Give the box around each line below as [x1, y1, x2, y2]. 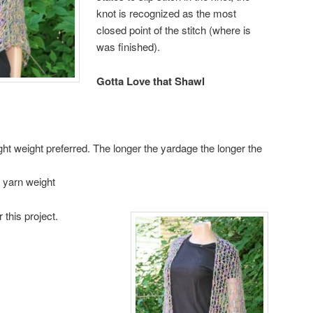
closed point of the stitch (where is [96, 22, 252, 38]
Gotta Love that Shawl [96, 73, 205, 89]
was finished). [96, 39, 161, 54]
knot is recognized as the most [96, 6, 237, 21]
